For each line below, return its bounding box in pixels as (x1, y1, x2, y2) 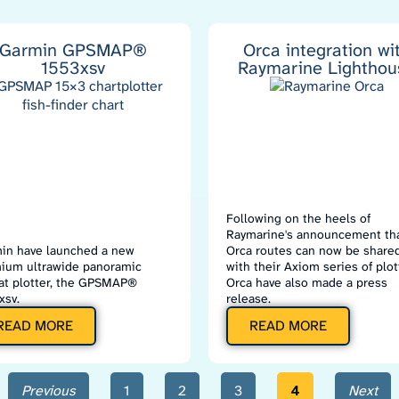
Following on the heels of (226, 210, 370, 226)
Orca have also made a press (226, 274, 387, 290)
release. (226, 290, 271, 306)
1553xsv (40, 56, 105, 79)
